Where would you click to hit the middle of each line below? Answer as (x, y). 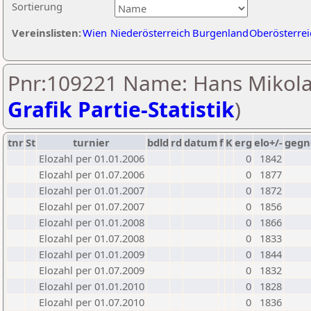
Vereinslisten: (47, 33)
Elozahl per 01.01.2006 (92, 158)
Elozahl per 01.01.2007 (92, 190)
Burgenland (220, 33)
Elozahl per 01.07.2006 (92, 174)
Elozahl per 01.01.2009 (92, 254)
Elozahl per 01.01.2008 (92, 222)
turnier (91, 142)
